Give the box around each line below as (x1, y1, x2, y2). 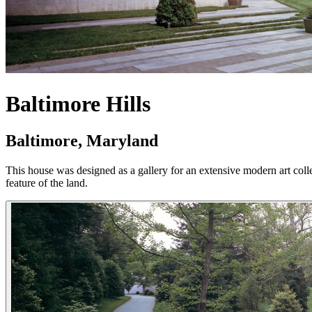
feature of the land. (6, 177, 88, 189)
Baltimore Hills (6, 91, 150, 116)
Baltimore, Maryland (6, 132, 158, 150)
